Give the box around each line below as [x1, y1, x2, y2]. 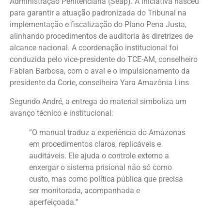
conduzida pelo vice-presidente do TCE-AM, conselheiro [10, 55, 198, 64]
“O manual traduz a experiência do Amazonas [29, 127, 186, 137]
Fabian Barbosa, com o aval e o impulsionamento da [10, 66, 190, 76]
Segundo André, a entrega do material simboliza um [10, 96, 186, 106]
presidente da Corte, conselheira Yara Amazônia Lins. [10, 78, 191, 88]
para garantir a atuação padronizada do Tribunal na [10, 8, 186, 18]
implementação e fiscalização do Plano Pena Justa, [10, 20, 186, 30]
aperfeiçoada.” [29, 197, 78, 207]
